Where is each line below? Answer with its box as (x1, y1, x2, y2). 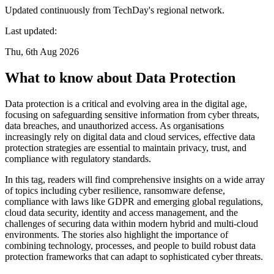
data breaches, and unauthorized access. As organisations (5, 120, 224, 131)
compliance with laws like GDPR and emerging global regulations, (5, 196, 263, 207)
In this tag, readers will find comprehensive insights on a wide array (5, 174, 265, 185)
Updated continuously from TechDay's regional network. (5, 4, 224, 15)
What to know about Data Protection (5, 69, 235, 86)
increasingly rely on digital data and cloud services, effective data (5, 131, 255, 142)
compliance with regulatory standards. (5, 153, 151, 164)
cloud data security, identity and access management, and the (5, 207, 238, 218)
